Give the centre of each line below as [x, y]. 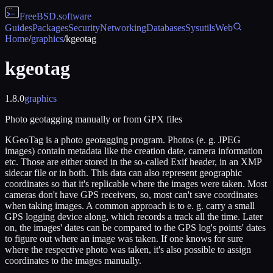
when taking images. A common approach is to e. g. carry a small [130, 205]
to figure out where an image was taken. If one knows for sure [124, 238]
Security [84, 28]
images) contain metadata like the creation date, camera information [134, 151]
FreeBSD [38, 16]
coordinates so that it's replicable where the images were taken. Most [136, 183]
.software [74, 16]
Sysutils [200, 28]
